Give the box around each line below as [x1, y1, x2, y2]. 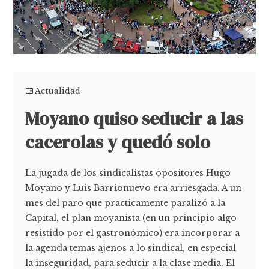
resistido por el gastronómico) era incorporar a [25, 227, 240, 238]
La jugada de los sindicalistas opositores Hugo [25, 167, 231, 178]
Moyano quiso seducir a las [25, 106, 244, 131]
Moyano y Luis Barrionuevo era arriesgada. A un [25, 182, 242, 193]
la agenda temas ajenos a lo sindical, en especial [25, 242, 237, 253]
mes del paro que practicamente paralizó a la [25, 197, 226, 208]
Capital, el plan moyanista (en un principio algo [25, 212, 237, 223]
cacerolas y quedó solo [25, 129, 211, 154]
